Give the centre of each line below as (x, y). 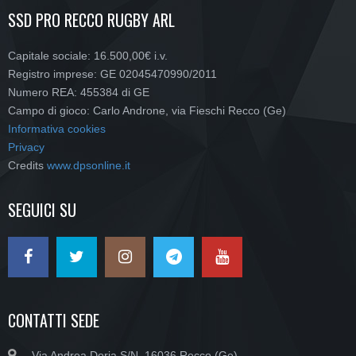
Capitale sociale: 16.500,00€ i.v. (88, 56)
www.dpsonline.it (89, 165)
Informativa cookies (57, 129)
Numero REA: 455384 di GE (79, 92)
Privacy (26, 147)
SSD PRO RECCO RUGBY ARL (91, 20)
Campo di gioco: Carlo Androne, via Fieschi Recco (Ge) (147, 110)
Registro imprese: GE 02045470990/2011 (112, 74)
